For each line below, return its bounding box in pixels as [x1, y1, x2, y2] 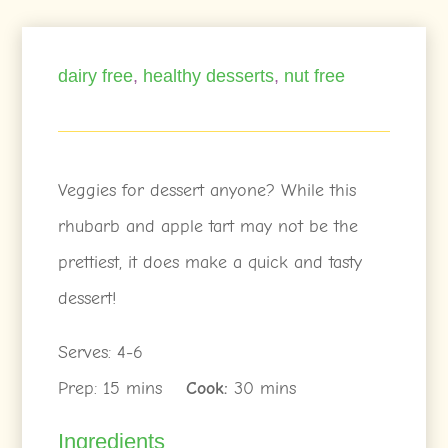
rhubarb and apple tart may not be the [58, 215, 359, 237]
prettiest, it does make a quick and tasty [58, 251, 363, 273]
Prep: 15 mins [58, 377, 187, 399]
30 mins [228, 377, 297, 399]
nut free [284, 65, 346, 86]
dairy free [58, 65, 134, 86]
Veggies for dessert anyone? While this [58, 179, 357, 201]
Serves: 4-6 [58, 341, 144, 363]
